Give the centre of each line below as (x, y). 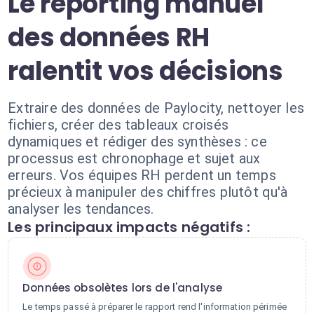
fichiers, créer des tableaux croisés (118, 125)
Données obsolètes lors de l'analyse (123, 288)
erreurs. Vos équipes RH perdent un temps (142, 175)
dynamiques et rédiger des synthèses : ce (137, 142)
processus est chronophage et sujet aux (134, 158)
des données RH (109, 37)
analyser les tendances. (81, 209)
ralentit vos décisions (145, 71)
